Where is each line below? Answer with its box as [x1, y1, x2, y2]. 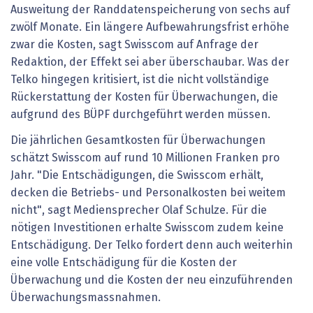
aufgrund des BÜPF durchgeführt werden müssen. [10, 108, 270, 120]
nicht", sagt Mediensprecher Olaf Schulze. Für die [10, 205, 267, 217]
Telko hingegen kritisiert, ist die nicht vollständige [10, 73, 269, 85]
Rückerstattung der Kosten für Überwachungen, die [10, 91, 278, 103]
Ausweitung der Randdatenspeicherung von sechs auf [10, 3, 290, 15]
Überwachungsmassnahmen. [10, 292, 161, 304]
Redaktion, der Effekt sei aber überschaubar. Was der [10, 56, 289, 68]
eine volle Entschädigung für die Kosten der [10, 257, 237, 269]
